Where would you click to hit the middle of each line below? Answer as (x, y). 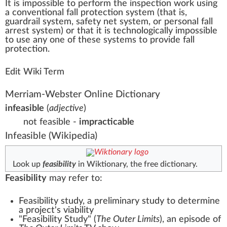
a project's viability (56, 210)
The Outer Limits (128, 219)
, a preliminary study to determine (151, 201)
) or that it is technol (102, 31)
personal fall (188, 22)
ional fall (64, 13)
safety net (97, 22)
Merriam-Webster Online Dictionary (83, 94)
